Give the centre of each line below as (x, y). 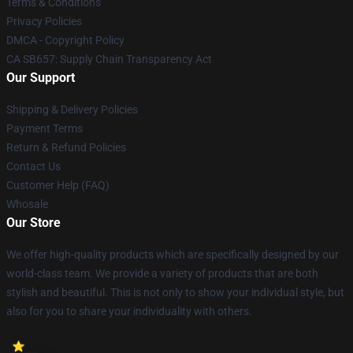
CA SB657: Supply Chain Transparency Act (109, 59)
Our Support (41, 78)
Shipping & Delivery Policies (72, 110)
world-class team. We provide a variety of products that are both (162, 273)
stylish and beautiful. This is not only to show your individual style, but (175, 292)
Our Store (33, 223)
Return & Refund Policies (66, 147)
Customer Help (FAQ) (58, 185)
